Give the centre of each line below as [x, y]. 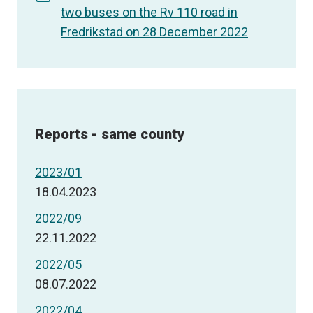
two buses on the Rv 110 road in [149, 13]
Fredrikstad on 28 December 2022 [154, 32]
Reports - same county [110, 134]
